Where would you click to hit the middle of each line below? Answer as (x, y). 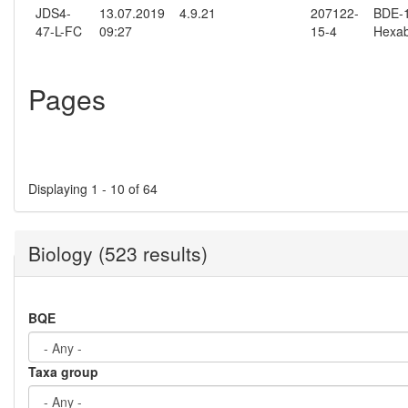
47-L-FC (59, 31)
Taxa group (63, 372)
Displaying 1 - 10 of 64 (93, 189)
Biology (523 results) (118, 254)
